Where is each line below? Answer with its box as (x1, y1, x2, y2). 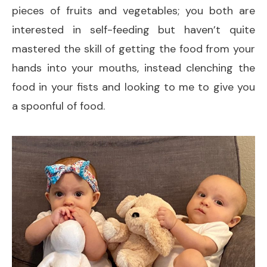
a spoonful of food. (12, 98, 105, 113)
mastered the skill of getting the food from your (12, 41, 255, 56)
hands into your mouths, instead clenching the (12, 60, 255, 75)
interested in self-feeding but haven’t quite (12, 22, 255, 37)
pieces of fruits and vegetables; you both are (12, 3, 255, 18)
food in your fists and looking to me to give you (12, 79, 255, 94)
